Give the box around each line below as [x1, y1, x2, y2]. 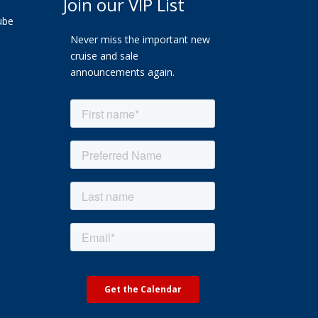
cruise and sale [70, 49, 139, 63]
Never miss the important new [70, 33, 211, 47]
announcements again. [70, 65, 175, 79]
